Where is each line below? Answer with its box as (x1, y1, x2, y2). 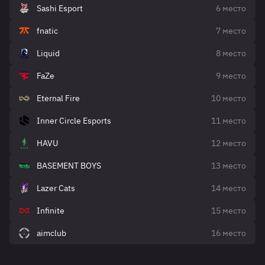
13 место (211, 160, 246, 171)
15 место (211, 205, 246, 216)
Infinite (37, 205, 64, 216)
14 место (211, 183, 246, 193)
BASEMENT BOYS (37, 160, 101, 171)
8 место (216, 48, 246, 59)
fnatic (37, 25, 58, 36)
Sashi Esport (37, 3, 83, 14)
